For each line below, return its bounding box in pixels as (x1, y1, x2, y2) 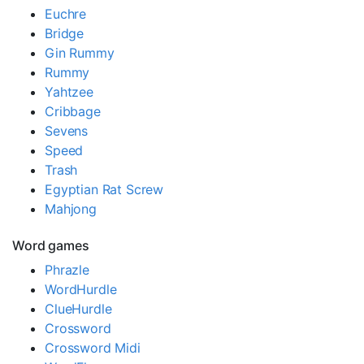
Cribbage (45, 102, 101, 119)
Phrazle (45, 261, 89, 278)
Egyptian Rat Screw (45, 180, 164, 197)
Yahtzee (45, 83, 93, 100)
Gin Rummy (45, 44, 115, 61)
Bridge (45, 24, 84, 41)
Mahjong (45, 200, 97, 217)
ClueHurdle (45, 300, 112, 317)
